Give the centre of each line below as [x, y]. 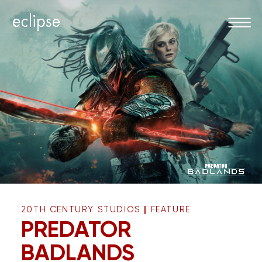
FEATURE [170, 210]
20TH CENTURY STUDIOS [81, 210]
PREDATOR [76, 230]
